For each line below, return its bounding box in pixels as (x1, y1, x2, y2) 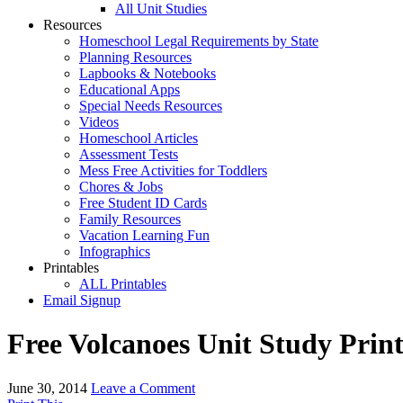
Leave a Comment (91, 380, 195, 396)
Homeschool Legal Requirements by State (79, 33, 318, 49)
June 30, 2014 (7, 380, 87, 396)
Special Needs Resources (79, 98, 222, 113)
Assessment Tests (79, 147, 178, 162)
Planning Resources (79, 49, 192, 65)
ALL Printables (79, 276, 166, 291)
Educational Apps (79, 82, 180, 97)
